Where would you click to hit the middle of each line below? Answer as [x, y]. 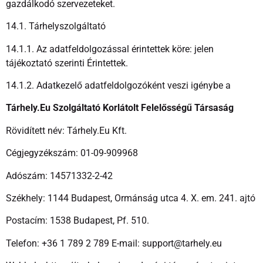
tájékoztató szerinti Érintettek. [67, 63]
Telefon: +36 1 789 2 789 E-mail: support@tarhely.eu [114, 243]
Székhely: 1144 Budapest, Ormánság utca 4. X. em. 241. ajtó [131, 198]
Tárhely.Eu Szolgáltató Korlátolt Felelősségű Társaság [120, 108]
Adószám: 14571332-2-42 [59, 176]
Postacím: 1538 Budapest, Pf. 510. [77, 221]
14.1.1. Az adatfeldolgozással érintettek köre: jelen [110, 49]
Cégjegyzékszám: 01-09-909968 [72, 153]
